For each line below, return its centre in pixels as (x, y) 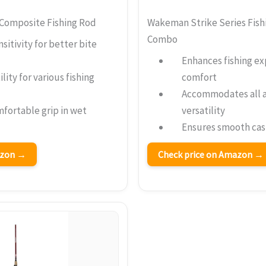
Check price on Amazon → (211, 154)
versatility (204, 110)
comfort (199, 77)
